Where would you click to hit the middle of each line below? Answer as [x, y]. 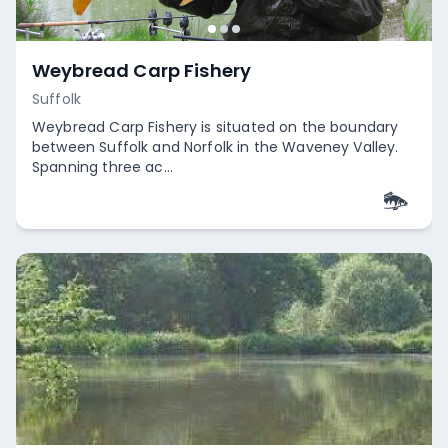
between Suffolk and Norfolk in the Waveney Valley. [215, 147]
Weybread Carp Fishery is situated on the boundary [215, 127]
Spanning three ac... [103, 167]
